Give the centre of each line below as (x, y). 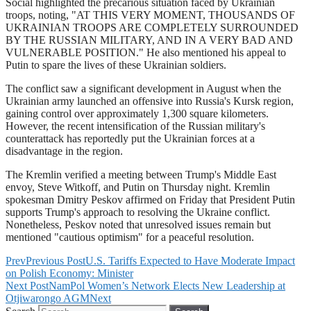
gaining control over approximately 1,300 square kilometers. (137, 114)
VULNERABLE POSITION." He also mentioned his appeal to (146, 53)
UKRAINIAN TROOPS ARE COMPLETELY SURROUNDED (152, 28)
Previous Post (56, 261)
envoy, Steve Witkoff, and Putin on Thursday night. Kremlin (138, 187)
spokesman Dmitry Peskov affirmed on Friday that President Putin (150, 200)
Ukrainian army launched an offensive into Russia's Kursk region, (150, 101)
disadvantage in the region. (64, 151)
